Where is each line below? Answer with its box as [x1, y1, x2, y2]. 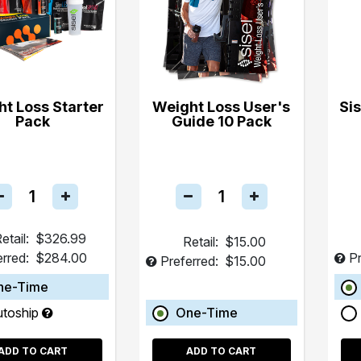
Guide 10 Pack [171, 112, 272, 130]
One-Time [175, 304, 238, 321]
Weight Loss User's [152, 98, 291, 115]
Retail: [182, 233, 218, 250]
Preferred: [160, 252, 218, 269]
